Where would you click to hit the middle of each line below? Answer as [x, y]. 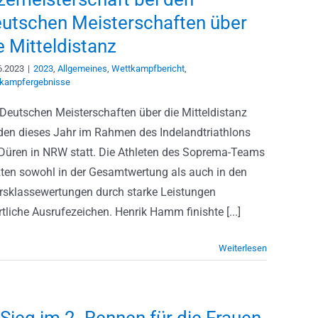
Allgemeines [82, 68]
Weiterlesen [243, 248]
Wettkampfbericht [148, 68]
